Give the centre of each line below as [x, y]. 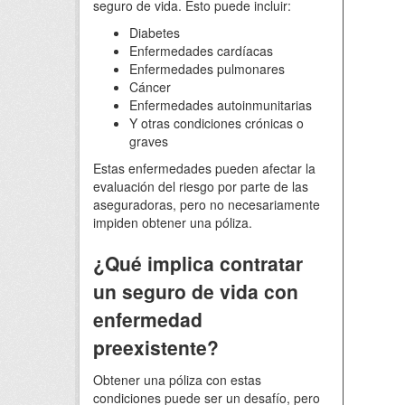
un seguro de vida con [196, 291]
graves [149, 141]
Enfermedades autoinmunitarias [221, 105]
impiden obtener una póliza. [173, 222]
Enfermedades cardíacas [201, 51]
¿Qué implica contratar [198, 263]
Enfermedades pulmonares [207, 69]
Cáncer [150, 87]
